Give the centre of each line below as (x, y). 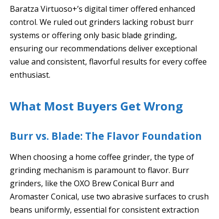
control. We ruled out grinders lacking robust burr (102, 22)
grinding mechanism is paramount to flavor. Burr (99, 170)
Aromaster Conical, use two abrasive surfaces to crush (109, 197)
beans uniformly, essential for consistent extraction (104, 210)
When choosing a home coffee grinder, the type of (102, 157)
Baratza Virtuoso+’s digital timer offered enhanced (102, 9)
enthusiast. (30, 75)
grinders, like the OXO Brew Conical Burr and (92, 184)
